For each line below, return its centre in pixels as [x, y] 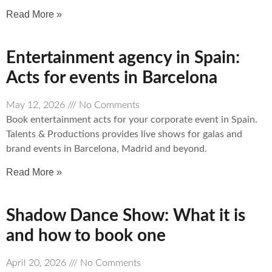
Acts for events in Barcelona [112, 78]
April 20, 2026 [37, 263]
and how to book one [86, 235]
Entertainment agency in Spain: [123, 58]
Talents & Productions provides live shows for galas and [124, 134]
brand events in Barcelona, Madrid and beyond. [107, 149]
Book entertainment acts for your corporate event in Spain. [132, 120]
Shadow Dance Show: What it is [126, 215]
